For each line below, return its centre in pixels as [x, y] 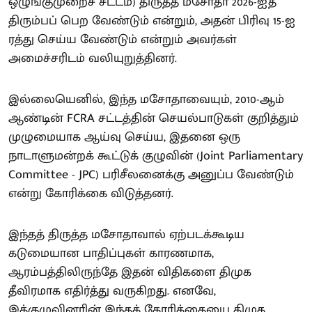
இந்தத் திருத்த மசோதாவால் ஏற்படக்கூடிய [126, 234]
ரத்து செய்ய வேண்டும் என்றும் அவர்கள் [123, 39]
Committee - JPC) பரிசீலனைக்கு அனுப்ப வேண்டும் [151, 174]
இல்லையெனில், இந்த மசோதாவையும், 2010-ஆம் [146, 99]
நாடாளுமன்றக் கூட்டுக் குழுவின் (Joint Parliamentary [156, 156]
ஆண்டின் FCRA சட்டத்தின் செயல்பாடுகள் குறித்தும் [154, 118]
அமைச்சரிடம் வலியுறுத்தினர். [93, 58]
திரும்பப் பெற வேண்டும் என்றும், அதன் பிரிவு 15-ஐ [152, 21]
